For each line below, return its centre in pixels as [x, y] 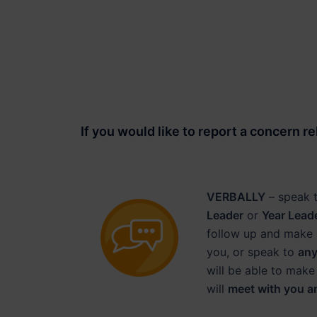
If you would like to [139, 131]
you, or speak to [252, 252]
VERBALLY [236, 197]
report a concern [249, 131]
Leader [225, 215]
